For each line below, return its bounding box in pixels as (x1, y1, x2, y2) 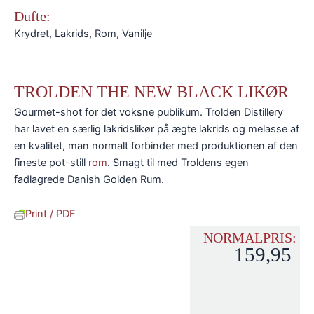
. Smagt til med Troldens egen (107, 156, 249, 169)
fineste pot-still (14, 156, 88, 169)
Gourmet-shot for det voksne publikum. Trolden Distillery (14, 105, 283, 118)
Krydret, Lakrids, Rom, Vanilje (14, 27, 152, 40)
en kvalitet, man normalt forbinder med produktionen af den (14, 139, 298, 152)
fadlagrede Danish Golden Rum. (14, 172, 164, 186)
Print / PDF (25, 207, 76, 221)
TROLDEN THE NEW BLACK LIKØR (14, 82, 289, 101)
